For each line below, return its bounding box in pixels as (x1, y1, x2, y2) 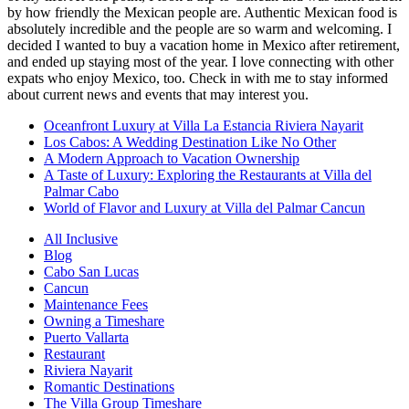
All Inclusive (44, 230, 118, 246)
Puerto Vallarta (44, 329, 129, 345)
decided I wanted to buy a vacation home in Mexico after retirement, (7, 37, 400, 53)
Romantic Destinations (44, 378, 174, 394)
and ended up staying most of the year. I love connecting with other (7, 53, 393, 69)
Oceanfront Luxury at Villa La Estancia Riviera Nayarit (44, 117, 363, 133)
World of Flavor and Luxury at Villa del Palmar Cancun (44, 199, 365, 215)
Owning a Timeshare (44, 312, 164, 329)
